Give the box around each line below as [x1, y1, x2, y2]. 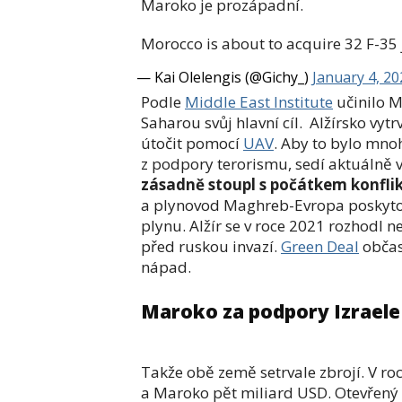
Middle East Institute [185, 92, 333, 112]
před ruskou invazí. [141, 236, 281, 257]
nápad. [141, 257, 195, 277]
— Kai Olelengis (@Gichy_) [136, 67, 312, 87]
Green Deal [281, 236, 359, 257]
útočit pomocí [141, 133, 243, 153]
